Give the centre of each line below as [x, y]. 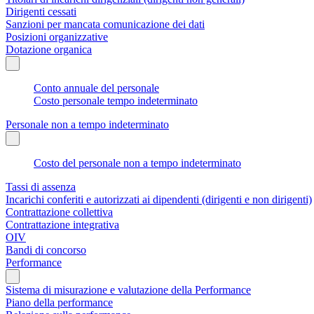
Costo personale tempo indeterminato [116, 100]
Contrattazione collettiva [59, 212]
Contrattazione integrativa [62, 224]
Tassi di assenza [41, 186]
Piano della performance [59, 302]
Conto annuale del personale [96, 88]
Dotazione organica [49, 49]
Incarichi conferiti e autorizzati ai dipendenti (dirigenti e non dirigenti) [159, 199]
